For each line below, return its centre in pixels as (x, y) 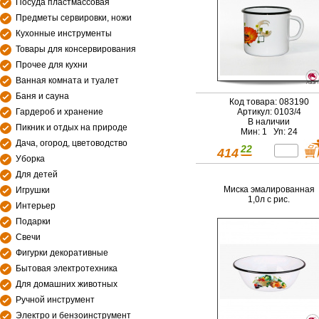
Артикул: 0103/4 (269, 112)
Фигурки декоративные (62, 253)
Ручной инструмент (55, 300)
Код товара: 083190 (269, 102)
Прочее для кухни (52, 65)
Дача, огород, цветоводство (72, 143)
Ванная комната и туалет (67, 80)
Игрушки (33, 190)
